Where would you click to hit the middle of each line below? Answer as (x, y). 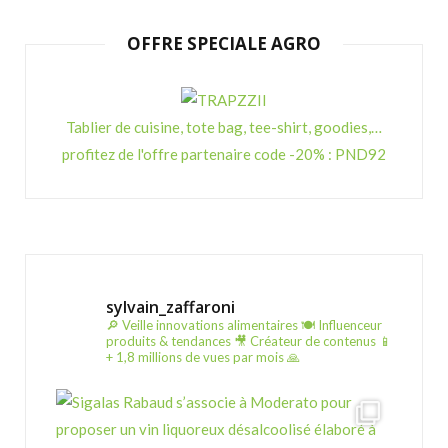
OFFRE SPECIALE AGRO (224, 43)
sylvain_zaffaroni (170, 306)
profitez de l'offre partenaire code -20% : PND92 (224, 153)
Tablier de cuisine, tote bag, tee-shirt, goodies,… (224, 126)
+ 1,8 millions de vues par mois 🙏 (203, 356)
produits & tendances (168, 340)
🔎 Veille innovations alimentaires (202, 324)
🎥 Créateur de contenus (303, 340)
